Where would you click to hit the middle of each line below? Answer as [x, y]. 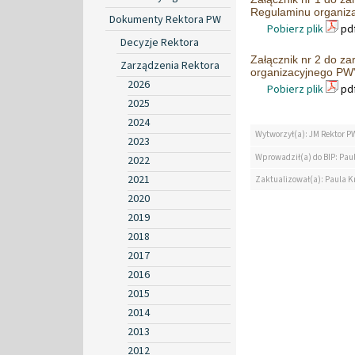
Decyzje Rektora [160, 42]
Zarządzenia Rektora [170, 65]
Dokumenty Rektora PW [165, 19]
